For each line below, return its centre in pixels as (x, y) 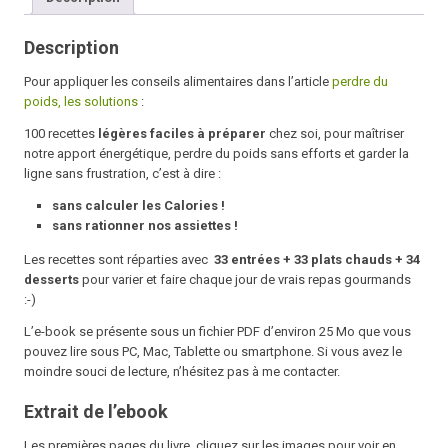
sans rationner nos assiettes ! (145, 226)
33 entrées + (252, 260)
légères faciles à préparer (182, 134)
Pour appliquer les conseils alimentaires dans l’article (178, 82)
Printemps (57, 16)
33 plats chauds (343, 260)
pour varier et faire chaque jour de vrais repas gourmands (248, 280)
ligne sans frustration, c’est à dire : (122, 174)
